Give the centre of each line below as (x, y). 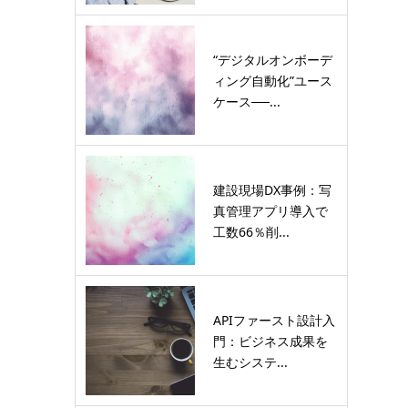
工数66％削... (251, 231)
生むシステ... (250, 362)
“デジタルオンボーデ (273, 59)
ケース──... (247, 101)
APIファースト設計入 (274, 320)
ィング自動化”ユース (273, 80)
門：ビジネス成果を (270, 341)
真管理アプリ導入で (270, 210)
